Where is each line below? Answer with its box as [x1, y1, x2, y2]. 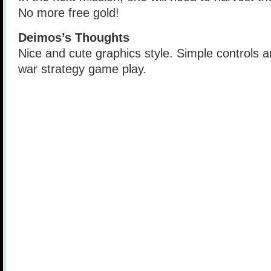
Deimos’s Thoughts [18, 31, 129, 44]
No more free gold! [18, 6, 119, 19]
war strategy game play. [18, 62, 146, 76]
